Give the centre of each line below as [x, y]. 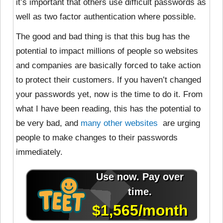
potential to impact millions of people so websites [107, 51]
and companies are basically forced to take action [108, 65]
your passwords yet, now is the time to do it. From [109, 94]
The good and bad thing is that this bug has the [103, 36]
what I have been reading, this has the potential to [108, 109]
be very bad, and [48, 123]
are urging [179, 123]
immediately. [39, 152]
